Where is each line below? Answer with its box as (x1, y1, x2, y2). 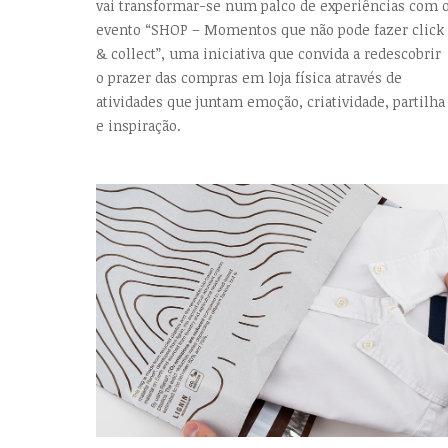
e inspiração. (96, 115, 181, 135)
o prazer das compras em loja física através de (96, 67, 402, 87)
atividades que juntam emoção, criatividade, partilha (96, 91, 445, 111)
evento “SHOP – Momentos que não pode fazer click (96, 19, 444, 39)
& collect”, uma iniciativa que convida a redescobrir (96, 43, 441, 63)
